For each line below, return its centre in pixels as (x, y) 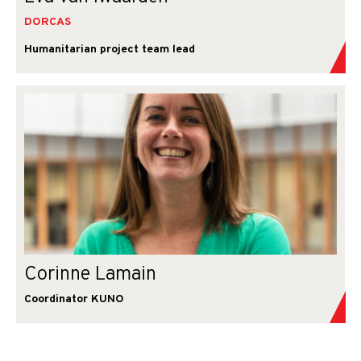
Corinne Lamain (90, 275)
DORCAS (48, 22)
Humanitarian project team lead (110, 50)
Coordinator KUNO (74, 299)
